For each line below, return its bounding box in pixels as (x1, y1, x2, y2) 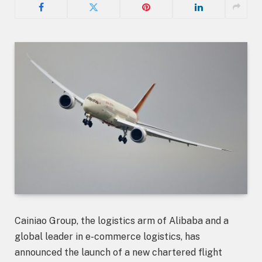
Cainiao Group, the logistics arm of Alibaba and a (15, 215, 229, 226)
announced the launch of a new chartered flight (15, 246, 222, 258)
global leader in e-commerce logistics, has (15, 230, 200, 242)
